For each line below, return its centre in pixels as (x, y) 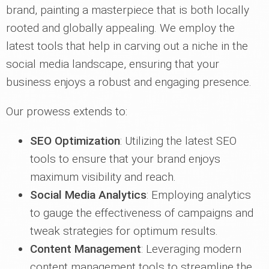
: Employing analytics (199, 195)
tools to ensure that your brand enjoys (125, 159)
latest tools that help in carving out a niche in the (127, 46)
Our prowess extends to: (67, 112)
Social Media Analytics (88, 195)
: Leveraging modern (191, 249)
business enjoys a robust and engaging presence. (129, 82)
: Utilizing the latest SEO (178, 141)
